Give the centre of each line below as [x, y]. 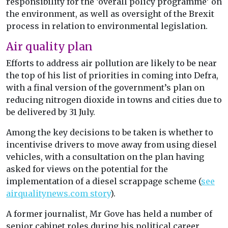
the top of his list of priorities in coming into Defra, [112, 76]
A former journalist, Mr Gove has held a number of [109, 214]
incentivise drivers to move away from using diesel [111, 145]
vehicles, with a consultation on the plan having [105, 157]
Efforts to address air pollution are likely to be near [111, 63]
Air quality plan [49, 47]
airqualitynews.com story [58, 194]
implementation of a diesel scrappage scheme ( [104, 181]
